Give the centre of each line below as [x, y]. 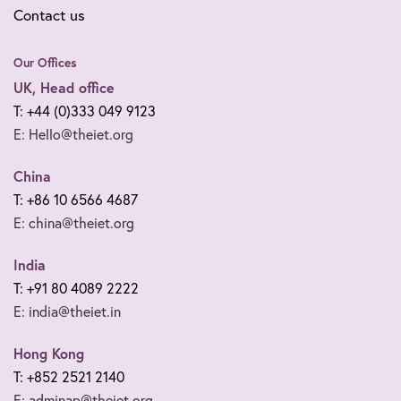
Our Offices [45, 63]
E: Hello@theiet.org [73, 135]
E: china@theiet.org [74, 223]
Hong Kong [49, 354]
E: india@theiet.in [67, 312]
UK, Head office [64, 88]
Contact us [49, 15]
